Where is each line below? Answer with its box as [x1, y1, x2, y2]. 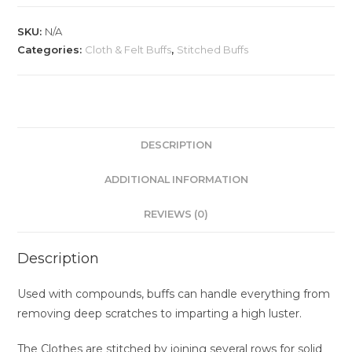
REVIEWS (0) [144, 208, 208, 221]
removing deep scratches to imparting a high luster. [17, 306, 302, 321]
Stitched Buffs [177, 43, 249, 57]
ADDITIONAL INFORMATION [104, 174, 248, 186]
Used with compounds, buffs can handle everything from [17, 287, 331, 302]
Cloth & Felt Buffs [85, 43, 172, 57]
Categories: [17, 43, 86, 57]
